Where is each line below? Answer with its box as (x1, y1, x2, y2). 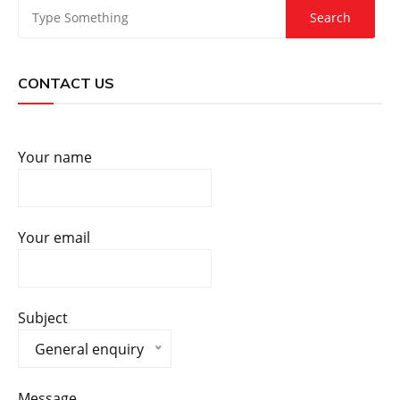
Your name (18, 146, 92, 167)
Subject (18, 307, 68, 328)
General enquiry (35, 338, 144, 359)
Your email (18, 227, 90, 247)
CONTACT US (18, 73, 114, 92)
